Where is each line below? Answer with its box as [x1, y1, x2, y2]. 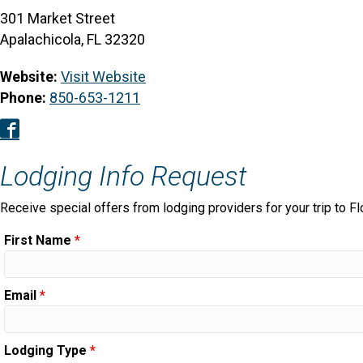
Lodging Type [4, 342, 90, 358]
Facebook [19, 117, 103, 141]
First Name [4, 232, 75, 248]
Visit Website [61, 67, 146, 85]
